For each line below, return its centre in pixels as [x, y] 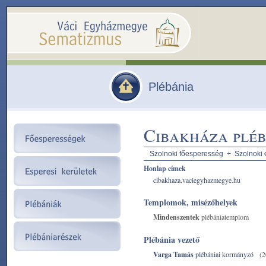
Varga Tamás [173, 254]
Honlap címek [165, 168]
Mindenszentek [176, 217]
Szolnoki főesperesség [186, 154]
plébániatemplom [224, 217]
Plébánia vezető [172, 240]
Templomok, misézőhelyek [191, 202]
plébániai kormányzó [224, 254]
